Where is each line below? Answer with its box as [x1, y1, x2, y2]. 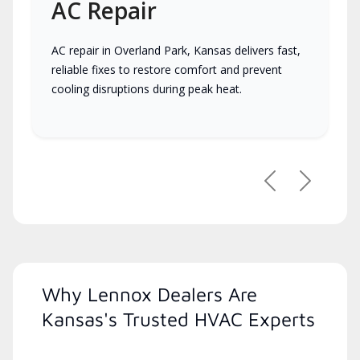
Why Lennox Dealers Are [42, 283, 257, 306]
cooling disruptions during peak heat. [51, 81, 242, 97]
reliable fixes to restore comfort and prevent [51, 62, 282, 78]
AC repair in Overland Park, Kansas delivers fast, [51, 43, 301, 59]
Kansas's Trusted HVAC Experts [42, 308, 315, 331]
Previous [268, 179, 322, 198]
